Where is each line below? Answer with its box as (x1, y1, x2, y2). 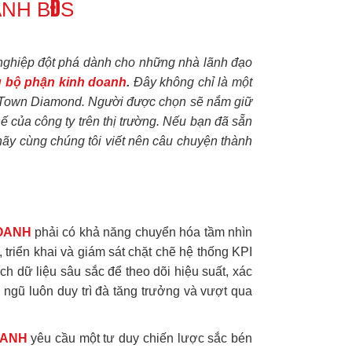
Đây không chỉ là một (130, 75, 253, 89)
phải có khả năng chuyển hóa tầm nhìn (31, 225, 253, 240)
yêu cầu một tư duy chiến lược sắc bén (27, 331, 253, 345)
